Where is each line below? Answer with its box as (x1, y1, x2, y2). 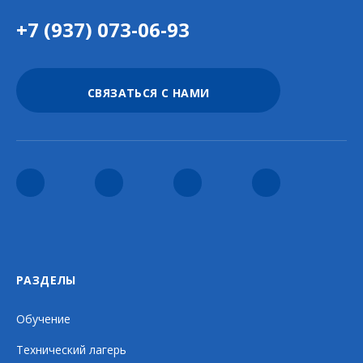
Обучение (16, 311, 70, 327)
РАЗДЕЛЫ (16, 272, 76, 288)
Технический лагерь (16, 342, 126, 357)
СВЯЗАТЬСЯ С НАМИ (87, 85, 210, 100)
